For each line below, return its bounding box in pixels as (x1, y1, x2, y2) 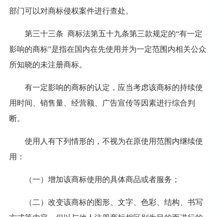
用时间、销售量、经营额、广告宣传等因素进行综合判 (9, 98, 195, 107)
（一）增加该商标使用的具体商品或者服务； (24, 175, 180, 184)
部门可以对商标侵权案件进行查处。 (9, 6, 133, 15)
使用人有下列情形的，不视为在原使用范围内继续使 (24, 137, 203, 145)
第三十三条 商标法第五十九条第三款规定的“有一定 (24, 29, 202, 38)
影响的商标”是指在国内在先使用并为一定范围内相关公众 (9, 45, 206, 53)
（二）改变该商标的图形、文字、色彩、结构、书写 (24, 198, 203, 206)
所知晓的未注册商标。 (9, 60, 87, 69)
